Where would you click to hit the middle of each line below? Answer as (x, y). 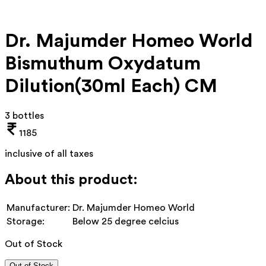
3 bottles (24, 115)
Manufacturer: (38, 208)
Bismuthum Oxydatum (103, 64)
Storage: (26, 221)
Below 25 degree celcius (126, 221)
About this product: (71, 180)
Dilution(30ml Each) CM (111, 86)
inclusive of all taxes (49, 153)
